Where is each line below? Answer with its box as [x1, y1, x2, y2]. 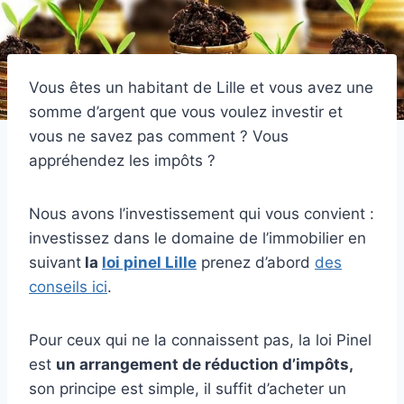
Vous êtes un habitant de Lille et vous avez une [29, 78, 373, 96]
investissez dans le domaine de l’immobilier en [29, 228, 366, 247]
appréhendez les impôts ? [29, 151, 216, 170]
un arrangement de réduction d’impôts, [56, 354, 353, 373]
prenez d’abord [197, 252, 315, 271]
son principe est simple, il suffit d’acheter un [29, 379, 346, 398]
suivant [29, 252, 81, 271]
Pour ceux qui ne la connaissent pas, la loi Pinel [29, 330, 372, 349]
